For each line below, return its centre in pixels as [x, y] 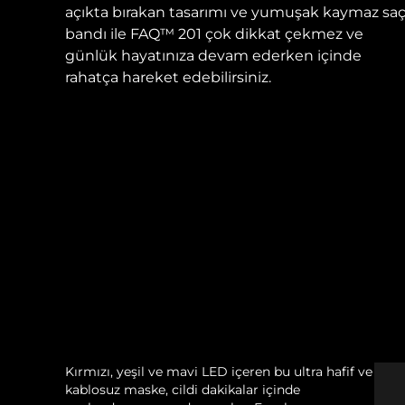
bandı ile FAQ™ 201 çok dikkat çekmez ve [214, 34]
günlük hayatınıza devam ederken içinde [213, 56]
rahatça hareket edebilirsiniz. [168, 78]
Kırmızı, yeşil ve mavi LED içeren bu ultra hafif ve [219, 372]
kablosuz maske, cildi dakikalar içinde [183, 390]
